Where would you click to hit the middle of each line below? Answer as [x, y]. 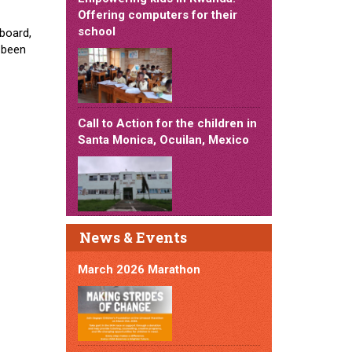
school [96, 31]
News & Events [133, 237]
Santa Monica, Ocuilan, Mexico [163, 140]
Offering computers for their [157, 15]
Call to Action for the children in [167, 123]
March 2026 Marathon [139, 269]
